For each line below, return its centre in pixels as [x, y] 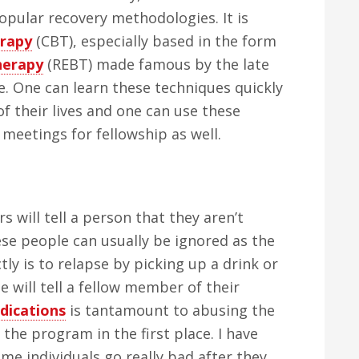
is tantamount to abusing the [170, 310]
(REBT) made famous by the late [156, 64]
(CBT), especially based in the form [154, 41]
